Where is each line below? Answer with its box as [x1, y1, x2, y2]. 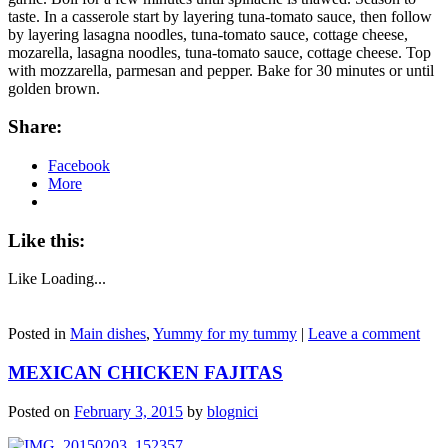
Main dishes [70, 325, 146, 343]
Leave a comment [308, 325, 420, 343]
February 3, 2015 [74, 402, 183, 420]
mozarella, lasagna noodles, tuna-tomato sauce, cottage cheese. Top [8, 43, 431, 61]
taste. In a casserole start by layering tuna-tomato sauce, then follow [8, 7, 432, 25]
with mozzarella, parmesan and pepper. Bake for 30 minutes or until [8, 61, 434, 79]
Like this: [8, 229, 85, 251]
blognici [207, 402, 258, 420]
